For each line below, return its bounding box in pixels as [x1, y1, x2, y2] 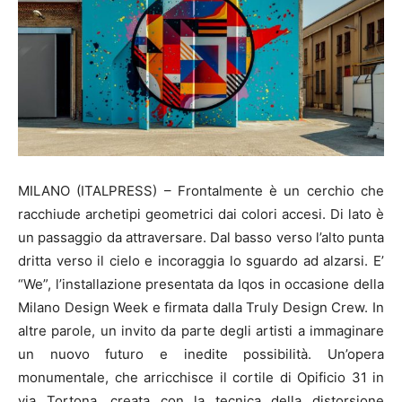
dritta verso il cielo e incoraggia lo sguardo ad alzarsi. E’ [18, 251, 384, 269]
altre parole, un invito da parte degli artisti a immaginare [18, 321, 384, 339]
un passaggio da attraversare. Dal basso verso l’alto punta [18, 228, 384, 246]
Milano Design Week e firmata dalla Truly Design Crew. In [18, 298, 384, 316]
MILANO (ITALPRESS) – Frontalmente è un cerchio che [18, 181, 384, 199]
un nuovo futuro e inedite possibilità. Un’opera [18, 345, 384, 363]
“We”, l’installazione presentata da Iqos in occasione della [18, 275, 384, 293]
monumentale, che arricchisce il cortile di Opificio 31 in [18, 368, 384, 386]
